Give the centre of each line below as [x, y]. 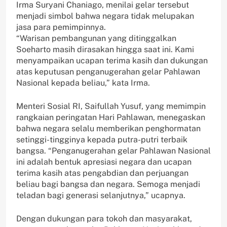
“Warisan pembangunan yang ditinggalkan [96, 38]
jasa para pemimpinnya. [61, 27]
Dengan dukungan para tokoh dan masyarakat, [104, 218]
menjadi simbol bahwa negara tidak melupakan [105, 16]
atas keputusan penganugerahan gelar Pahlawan [108, 71]
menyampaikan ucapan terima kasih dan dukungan [112, 60]
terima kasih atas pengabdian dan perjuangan [102, 173]
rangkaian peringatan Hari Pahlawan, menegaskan [111, 117]
